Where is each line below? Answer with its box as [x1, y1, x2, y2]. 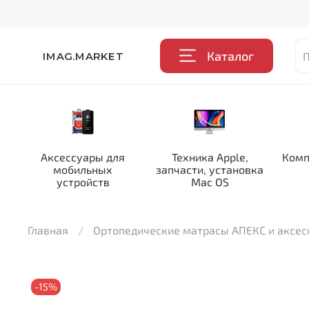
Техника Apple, [171, 150, 248, 164]
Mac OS [190, 175, 229, 189]
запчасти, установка [156, 163, 263, 177]
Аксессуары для [41, 150, 125, 164]
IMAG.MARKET [42, 50, 123, 62]
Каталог [207, 48, 255, 63]
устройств [56, 175, 110, 189]
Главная [28, 223, 68, 237]
